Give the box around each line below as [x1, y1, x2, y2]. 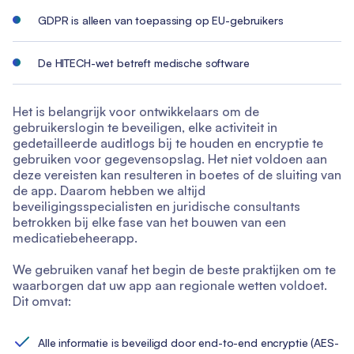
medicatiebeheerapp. [13, 229, 137, 246]
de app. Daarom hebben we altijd [13, 182, 205, 198]
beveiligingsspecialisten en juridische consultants [13, 198, 300, 214]
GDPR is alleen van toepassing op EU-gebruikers [38, 13, 284, 27]
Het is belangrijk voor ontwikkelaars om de [13, 103, 259, 119]
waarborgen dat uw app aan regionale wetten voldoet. [13, 277, 327, 293]
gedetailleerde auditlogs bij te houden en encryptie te [13, 134, 323, 151]
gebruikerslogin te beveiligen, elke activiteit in [13, 119, 277, 135]
